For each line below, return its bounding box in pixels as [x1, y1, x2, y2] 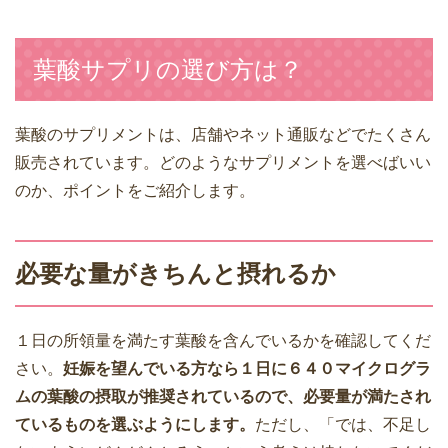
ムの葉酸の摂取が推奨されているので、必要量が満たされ [15, 387, 431, 405]
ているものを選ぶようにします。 [15, 415, 255, 433]
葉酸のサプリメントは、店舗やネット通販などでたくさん [15, 125, 431, 143]
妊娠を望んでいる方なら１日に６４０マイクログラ [63, 359, 431, 377]
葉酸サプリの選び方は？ [33, 55, 303, 83]
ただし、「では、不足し [255, 415, 431, 433]
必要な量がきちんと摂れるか [15, 259, 336, 287]
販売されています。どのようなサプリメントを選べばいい [15, 153, 431, 171]
